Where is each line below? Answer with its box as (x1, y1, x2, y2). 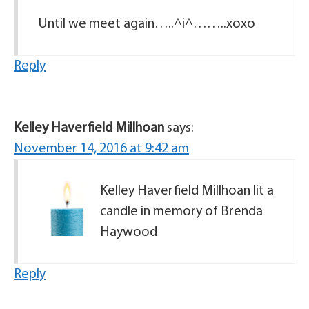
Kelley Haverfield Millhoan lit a (100, 184, 274, 198)
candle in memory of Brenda (100, 205, 263, 219)
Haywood (100, 226, 157, 239)
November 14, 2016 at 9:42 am (14, 142, 189, 156)
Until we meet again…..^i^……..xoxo (39, 17, 255, 31)
